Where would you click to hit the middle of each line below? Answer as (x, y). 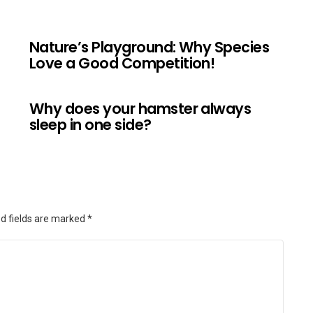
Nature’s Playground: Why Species (150, 47)
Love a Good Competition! (122, 63)
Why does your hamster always (140, 108)
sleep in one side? (90, 124)
